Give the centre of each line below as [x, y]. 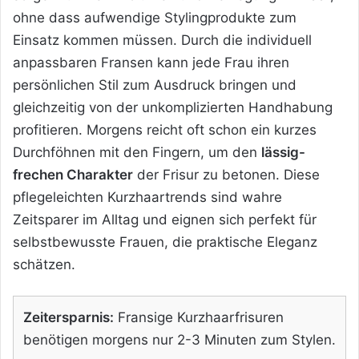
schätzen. [44, 264]
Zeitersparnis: [69, 317]
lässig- [283, 152]
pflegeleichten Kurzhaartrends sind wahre [147, 197]
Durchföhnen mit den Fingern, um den [137, 152]
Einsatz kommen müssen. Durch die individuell [162, 40]
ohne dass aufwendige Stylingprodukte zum [155, 17]
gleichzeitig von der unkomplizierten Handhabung [173, 107]
